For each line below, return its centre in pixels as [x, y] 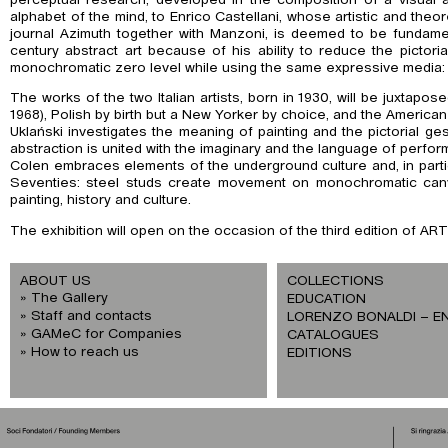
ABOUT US [55, 281]
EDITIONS [319, 353]
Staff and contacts [91, 316]
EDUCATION [326, 299]
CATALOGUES [332, 335]
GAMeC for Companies [106, 334]
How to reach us [85, 352]
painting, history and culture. [100, 200]
